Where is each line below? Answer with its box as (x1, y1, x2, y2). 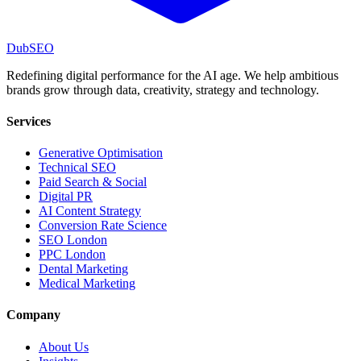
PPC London (39, 247, 106, 262)
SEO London (39, 233, 107, 247)
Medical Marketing (39, 276, 135, 291)
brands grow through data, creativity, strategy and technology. (6, 82, 319, 97)
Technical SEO (39, 160, 116, 175)
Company (6, 308, 60, 322)
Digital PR (39, 189, 93, 204)
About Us (39, 339, 89, 354)
